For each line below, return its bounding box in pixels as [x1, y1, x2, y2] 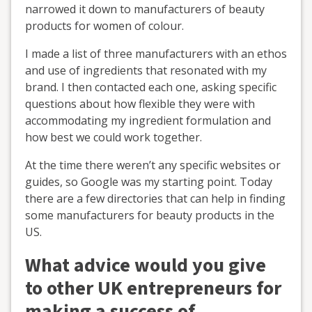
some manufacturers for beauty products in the [25, 207, 274, 223]
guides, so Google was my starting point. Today [25, 173, 272, 189]
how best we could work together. [25, 129, 202, 145]
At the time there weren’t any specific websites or [25, 157, 281, 173]
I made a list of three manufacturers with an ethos [25, 45, 287, 61]
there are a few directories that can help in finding [25, 190, 286, 206]
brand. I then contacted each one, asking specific [25, 79, 276, 95]
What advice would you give [25, 251, 266, 279]
